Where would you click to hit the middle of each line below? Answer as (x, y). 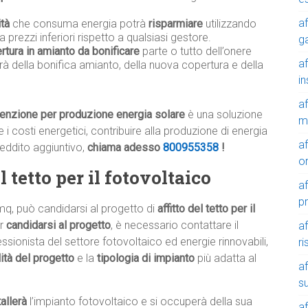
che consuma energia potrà (79, 24)
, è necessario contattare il (175, 225)
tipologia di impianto (146, 258)
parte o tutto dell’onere (196, 52)
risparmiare (176, 24)
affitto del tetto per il (206, 209)
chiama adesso (125, 148)
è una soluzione (224, 115)
